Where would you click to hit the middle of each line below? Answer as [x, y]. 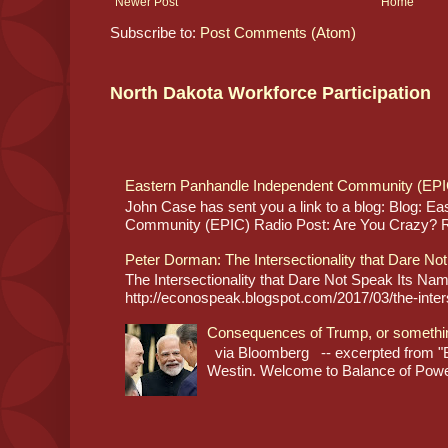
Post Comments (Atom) [278, 32]
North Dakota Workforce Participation [270, 92]
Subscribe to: [155, 32]
